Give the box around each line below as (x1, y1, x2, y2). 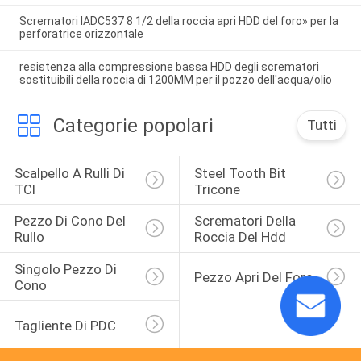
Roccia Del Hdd (193, 229, 286, 246)
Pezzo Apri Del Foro (193, 269, 313, 286)
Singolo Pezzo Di (14, 261, 120, 278)
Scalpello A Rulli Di (14, 164, 128, 181)
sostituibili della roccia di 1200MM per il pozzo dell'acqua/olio (19, 73, 332, 87)
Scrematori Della (193, 213, 299, 230)
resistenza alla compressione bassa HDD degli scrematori (19, 60, 319, 74)
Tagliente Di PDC (14, 317, 116, 334)
